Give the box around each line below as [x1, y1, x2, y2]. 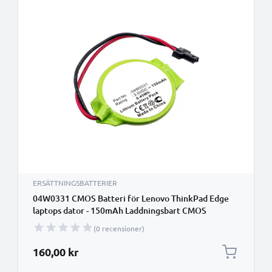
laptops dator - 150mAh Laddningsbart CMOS [33, 205, 206, 216]
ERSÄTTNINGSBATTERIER [33, 178, 117, 188]
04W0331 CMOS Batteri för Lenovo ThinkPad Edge [33, 192, 229, 204]
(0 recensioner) [93, 223, 144, 233]
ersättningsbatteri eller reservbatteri [33, 217, 178, 228]
